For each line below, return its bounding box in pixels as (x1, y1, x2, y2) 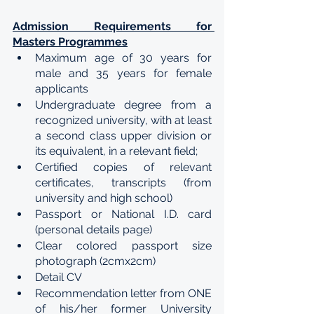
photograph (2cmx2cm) (35, 254, 156, 268)
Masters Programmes (13, 35, 128, 48)
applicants (35, 82, 88, 95)
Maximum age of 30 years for (35, 51, 212, 64)
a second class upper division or (35, 129, 212, 142)
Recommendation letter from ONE (35, 287, 212, 300)
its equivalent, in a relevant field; (35, 144, 198, 158)
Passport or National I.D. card (35, 207, 212, 221)
